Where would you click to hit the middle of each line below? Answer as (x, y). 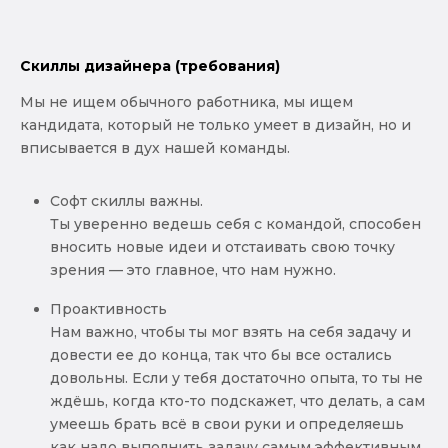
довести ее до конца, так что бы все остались (221, 354)
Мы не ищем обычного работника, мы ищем (186, 102)
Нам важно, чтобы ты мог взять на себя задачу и (230, 331)
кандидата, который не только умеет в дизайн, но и (215, 125)
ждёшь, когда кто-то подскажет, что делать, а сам (237, 400)
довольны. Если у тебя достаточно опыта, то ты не (236, 377)
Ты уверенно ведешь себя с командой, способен (235, 224)
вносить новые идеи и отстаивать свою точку (222, 247)
